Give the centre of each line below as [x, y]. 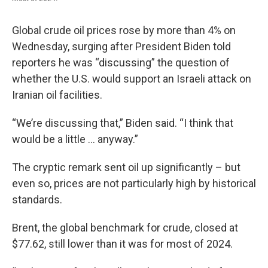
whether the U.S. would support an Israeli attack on [132, 79]
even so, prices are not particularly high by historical [134, 183]
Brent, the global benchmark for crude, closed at [125, 228]
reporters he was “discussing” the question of [121, 63]
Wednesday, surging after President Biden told [121, 46]
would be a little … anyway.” [75, 139]
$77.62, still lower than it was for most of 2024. [122, 244]
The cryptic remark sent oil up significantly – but [126, 167]
